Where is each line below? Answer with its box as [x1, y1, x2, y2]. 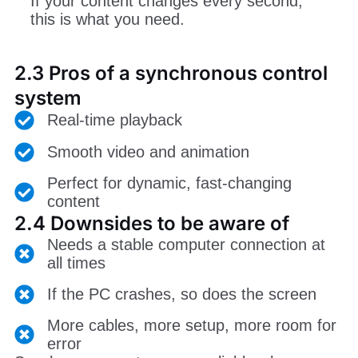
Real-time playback [46, 110, 182, 129]
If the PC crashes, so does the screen [46, 284, 316, 303]
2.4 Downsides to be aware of [14, 211, 289, 235]
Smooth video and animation [46, 142, 249, 161]
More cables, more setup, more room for [46, 316, 336, 334]
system [14, 86, 82, 109]
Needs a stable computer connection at [46, 235, 325, 253]
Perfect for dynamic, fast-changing [46, 173, 292, 192]
